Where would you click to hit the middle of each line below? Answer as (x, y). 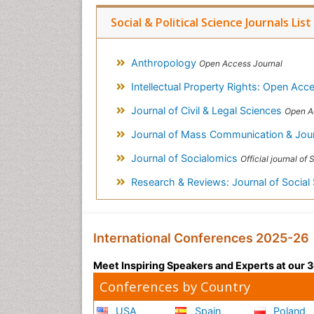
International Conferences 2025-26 (201, 238)
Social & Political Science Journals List (211, 23)
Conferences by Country (175, 287)
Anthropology (165, 63)
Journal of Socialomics (185, 158)
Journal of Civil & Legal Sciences (207, 111)
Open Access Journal (240, 64)
